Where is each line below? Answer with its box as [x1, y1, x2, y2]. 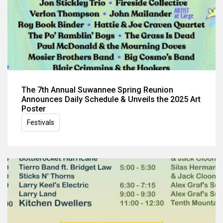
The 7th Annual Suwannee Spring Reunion [21, 85, 173, 95]
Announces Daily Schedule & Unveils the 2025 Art [21, 94, 201, 104]
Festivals [27, 118, 54, 126]
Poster [21, 104, 46, 113]
